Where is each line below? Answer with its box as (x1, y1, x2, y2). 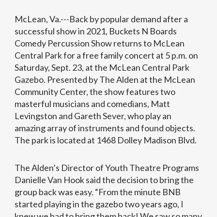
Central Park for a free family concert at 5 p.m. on (15, 50, 198, 61)
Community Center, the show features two (15, 86, 175, 97)
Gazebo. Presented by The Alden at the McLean (15, 74, 195, 85)
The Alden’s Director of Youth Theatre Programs (15, 162, 199, 173)
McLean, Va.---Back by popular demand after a (15, 14, 188, 25)
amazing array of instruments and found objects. (15, 123, 195, 134)
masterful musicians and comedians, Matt (15, 98, 170, 109)
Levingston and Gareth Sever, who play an (15, 110, 171, 122)
